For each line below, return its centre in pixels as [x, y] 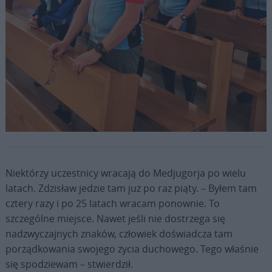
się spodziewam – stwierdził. [69, 264]
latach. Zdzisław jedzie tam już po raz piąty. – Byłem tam [131, 188]
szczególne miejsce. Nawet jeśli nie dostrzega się [115, 218]
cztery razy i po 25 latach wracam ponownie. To [112, 203]
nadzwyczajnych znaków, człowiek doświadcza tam [119, 233]
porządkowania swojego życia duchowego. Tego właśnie [132, 249]
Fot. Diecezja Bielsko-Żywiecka [77, 147]
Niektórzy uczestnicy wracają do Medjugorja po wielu [125, 173]
